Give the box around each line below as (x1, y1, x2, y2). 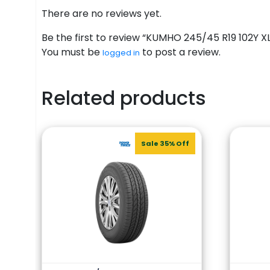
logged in (102, 46, 140, 58)
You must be (41, 45, 102, 59)
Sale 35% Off (141, 139, 190, 149)
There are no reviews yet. (41, 6, 162, 20)
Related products (41, 84, 206, 111)
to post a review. (139, 45, 221, 59)
